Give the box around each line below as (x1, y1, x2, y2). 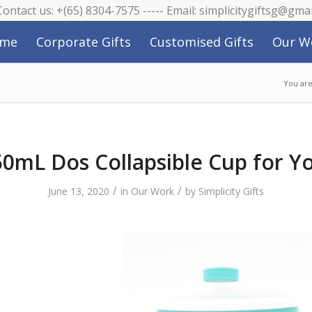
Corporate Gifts (36, 33, 131, 50)
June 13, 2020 (48, 185, 109, 198)
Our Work (131, 185, 174, 198)
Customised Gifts (150, 33, 253, 50)
